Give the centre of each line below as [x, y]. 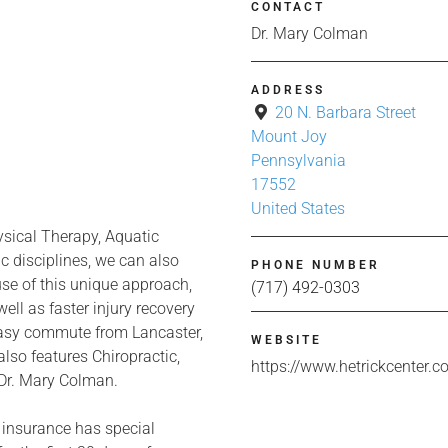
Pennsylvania [298, 160]
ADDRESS [288, 89]
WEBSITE [286, 339]
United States [298, 208]
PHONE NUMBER [315, 264]
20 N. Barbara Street [345, 112]
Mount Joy [289, 136]
